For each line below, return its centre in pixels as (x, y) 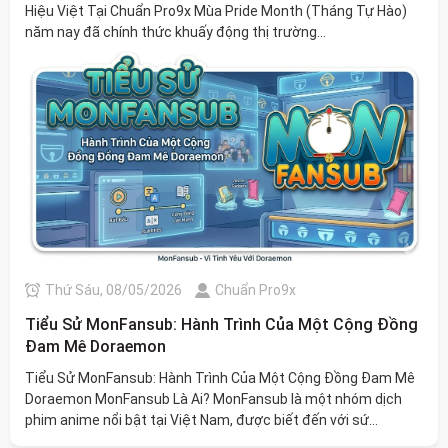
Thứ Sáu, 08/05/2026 (113, 289)
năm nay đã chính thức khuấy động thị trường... (175, 31)
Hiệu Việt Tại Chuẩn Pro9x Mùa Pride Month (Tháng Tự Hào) (216, 10)
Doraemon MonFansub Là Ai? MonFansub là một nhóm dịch (213, 398)
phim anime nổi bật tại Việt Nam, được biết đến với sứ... (201, 419)
